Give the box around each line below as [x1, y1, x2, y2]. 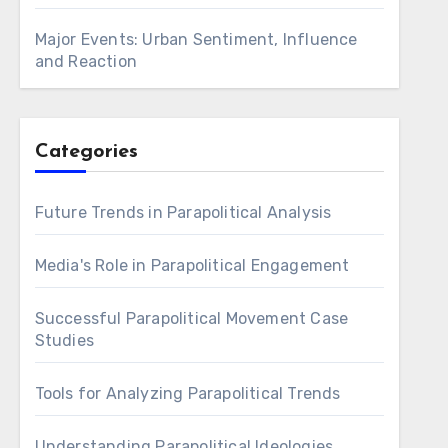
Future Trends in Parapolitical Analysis [34, 203, 332, 222]
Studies [34, 331, 95, 350]
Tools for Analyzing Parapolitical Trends [34, 384, 341, 403]
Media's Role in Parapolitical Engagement [34, 256, 350, 275]
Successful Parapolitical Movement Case [34, 309, 349, 328]
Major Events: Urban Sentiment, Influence [34, 30, 358, 49]
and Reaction [34, 52, 138, 71]
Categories [34, 142, 138, 162]
